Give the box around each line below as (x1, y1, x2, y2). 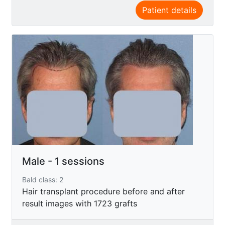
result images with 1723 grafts (22, 198, 137, 208)
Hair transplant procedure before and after (22, 186, 185, 196)
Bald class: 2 (22, 175, 63, 184)
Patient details (142, 5, 196, 15)
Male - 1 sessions (22, 155, 104, 167)
